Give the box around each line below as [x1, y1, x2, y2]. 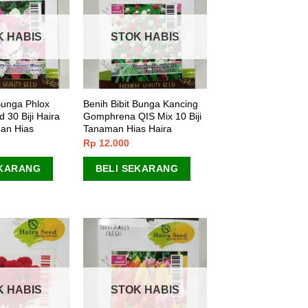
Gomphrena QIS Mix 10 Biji [82, 111, 201, 122]
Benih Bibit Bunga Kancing [82, 98, 198, 110]
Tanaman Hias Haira [82, 123, 172, 135]
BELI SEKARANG [95, 163, 178, 175]
